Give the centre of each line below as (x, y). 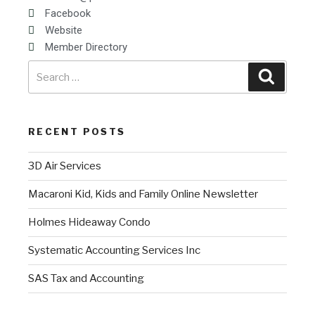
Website (63, 30)
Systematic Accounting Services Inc (114, 251)
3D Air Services (65, 166)
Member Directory (86, 47)
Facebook (67, 13)
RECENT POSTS (77, 132)
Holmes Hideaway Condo (89, 223)
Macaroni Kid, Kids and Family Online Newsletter (143, 194)
